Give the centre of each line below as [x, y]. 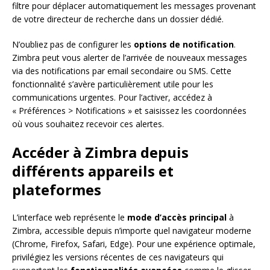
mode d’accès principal [177, 218]
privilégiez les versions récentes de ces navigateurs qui [118, 257]
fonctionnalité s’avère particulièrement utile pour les [113, 84]
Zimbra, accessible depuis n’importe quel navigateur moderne [132, 231]
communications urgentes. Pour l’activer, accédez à [112, 98]
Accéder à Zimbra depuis [100, 152]
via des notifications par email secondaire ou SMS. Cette [122, 71]
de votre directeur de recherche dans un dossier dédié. [118, 19]
